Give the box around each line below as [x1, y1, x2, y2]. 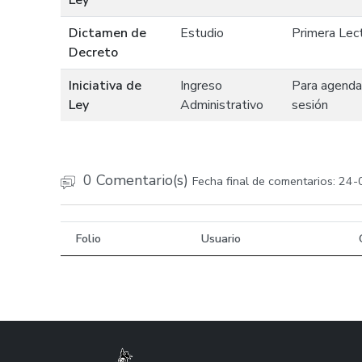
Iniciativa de [69, 77, 141, 95]
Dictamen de [69, 24, 146, 42]
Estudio [180, 24, 224, 42]
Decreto [69, 44, 118, 61]
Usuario [201, 230, 241, 246]
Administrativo [180, 96, 263, 114]
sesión [292, 96, 328, 114]
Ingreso [180, 77, 222, 95]
